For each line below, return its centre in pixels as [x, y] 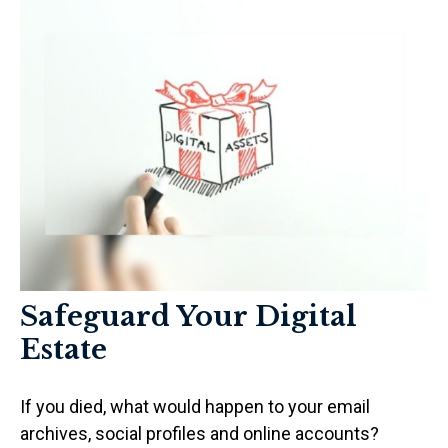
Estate [63, 349]
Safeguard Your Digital [188, 316]
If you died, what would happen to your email [195, 406]
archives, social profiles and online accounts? [199, 433]
